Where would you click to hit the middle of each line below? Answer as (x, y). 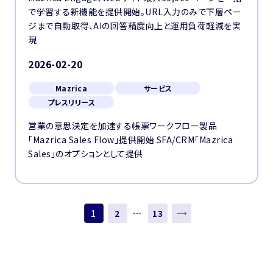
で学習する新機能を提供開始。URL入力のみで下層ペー (135, 12)
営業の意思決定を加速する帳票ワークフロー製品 (122, 126)
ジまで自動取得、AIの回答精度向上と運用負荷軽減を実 (134, 26)
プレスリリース (71, 102)
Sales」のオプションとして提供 (86, 154)
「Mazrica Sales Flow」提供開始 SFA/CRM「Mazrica (130, 140)
